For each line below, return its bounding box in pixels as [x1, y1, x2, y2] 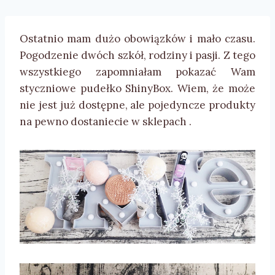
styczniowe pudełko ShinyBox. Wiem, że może [20, 82, 255, 96]
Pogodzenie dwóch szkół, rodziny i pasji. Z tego [20, 48, 255, 63]
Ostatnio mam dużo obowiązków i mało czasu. [20, 32, 255, 46]
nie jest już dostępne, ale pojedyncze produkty [20, 98, 255, 112]
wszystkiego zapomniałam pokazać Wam [20, 65, 255, 79]
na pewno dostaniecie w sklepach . [20, 115, 192, 129]
